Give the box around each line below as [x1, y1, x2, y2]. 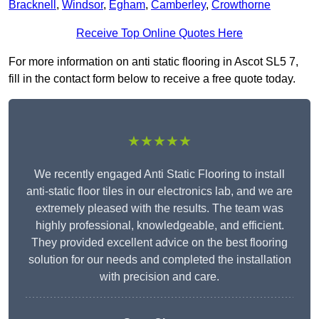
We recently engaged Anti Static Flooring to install [34, 168, 285, 181]
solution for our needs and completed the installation [28, 253, 291, 266]
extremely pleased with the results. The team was [36, 202, 283, 215]
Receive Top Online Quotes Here [76, 27, 243, 40]
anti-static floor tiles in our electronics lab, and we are [26, 185, 293, 198]
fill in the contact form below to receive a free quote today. [9, 73, 296, 85]
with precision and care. [100, 271, 219, 283]
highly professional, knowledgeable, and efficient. [35, 219, 284, 232]
